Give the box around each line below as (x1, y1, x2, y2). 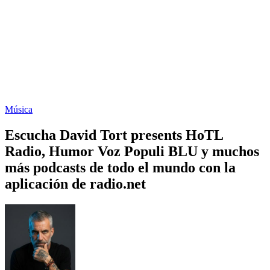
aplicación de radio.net (5, 175, 146, 192)
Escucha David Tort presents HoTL (5, 127, 223, 143)
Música (5, 104, 33, 115)
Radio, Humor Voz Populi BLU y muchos (5, 143, 259, 159)
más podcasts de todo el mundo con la (5, 159, 236, 175)
